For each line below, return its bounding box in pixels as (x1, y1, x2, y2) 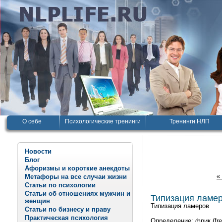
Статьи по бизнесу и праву (25, 206, 111, 213)
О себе (22, 118, 42, 125)
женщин (25, 197, 50, 205)
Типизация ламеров (151, 202, 209, 210)
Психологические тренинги (64, 118, 141, 125)
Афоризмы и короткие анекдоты (25, 165, 130, 172)
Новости (25, 148, 52, 155)
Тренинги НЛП (169, 118, 210, 125)
